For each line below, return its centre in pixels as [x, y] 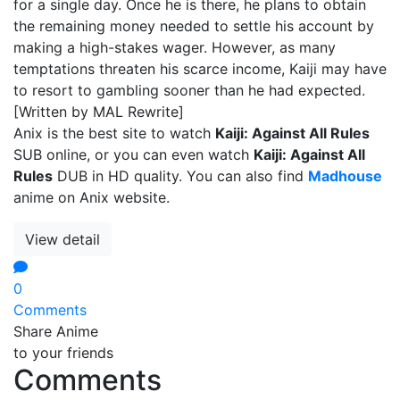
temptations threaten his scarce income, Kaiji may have [200, 68]
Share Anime [56, 331]
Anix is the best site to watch [114, 133]
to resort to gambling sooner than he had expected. [189, 90]
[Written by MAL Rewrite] [99, 111]
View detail [62, 239]
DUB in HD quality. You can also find [180, 175]
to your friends [63, 352]
